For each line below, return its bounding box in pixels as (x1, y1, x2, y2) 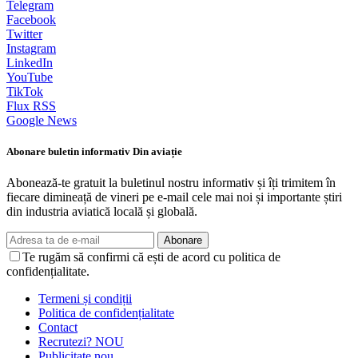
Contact (38, 320, 78, 335)
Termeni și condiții (38, 292, 132, 306)
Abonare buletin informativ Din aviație (6, 145, 182, 158)
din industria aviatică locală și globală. (6, 205, 197, 219)
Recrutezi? (38, 335, 95, 349)
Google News (6, 113, 77, 127)
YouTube (6, 70, 53, 84)
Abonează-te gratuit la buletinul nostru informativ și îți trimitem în (6, 176, 336, 190)
